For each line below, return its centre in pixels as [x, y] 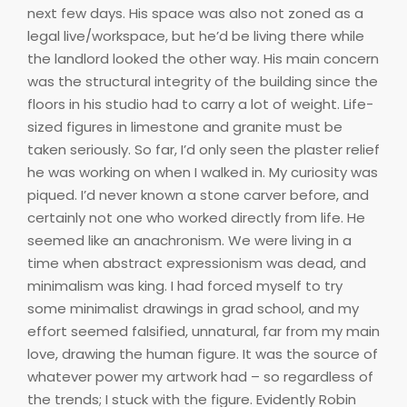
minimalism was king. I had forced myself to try [185, 285]
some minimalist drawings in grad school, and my [193, 308]
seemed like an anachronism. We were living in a [189, 240]
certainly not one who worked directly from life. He [196, 217]
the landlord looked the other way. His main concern [203, 58]
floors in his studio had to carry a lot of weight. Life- [200, 104]
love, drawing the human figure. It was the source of [203, 353]
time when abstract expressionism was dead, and [197, 263]
